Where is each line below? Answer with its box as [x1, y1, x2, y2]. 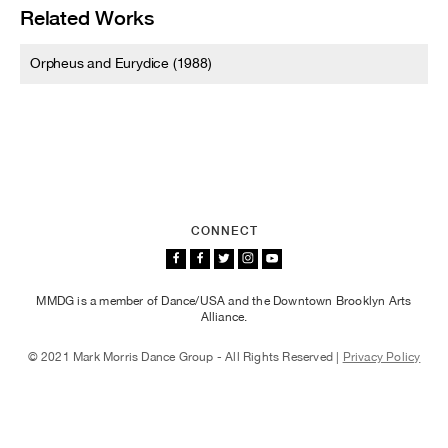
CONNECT [190, 224, 258, 238]
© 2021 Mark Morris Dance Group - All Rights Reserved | [27, 350, 343, 364]
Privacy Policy [342, 350, 421, 364]
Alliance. [200, 310, 248, 324]
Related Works [20, 6, 154, 29]
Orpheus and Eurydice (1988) [30, 55, 212, 71]
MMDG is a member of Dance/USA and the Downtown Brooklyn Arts [36, 294, 412, 308]
